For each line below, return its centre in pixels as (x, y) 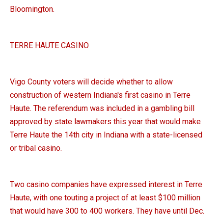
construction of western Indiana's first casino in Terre (100, 95)
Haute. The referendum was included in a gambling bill (102, 109)
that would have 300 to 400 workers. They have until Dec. (107, 211)
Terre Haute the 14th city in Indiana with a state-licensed (106, 135)
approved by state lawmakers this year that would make (105, 122)
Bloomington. (32, 9)
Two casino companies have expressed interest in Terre (106, 185)
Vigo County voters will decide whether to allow (91, 82)
